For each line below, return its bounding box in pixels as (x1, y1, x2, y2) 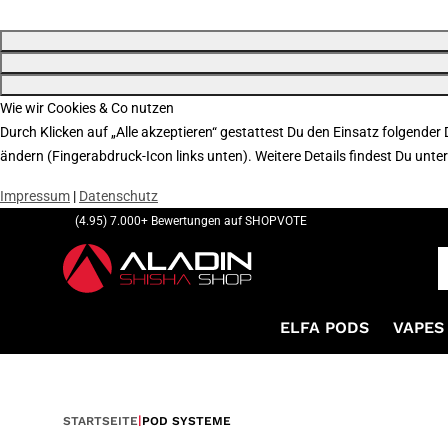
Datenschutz (79, 188, 158, 204)
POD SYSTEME (142, 414, 231, 429)
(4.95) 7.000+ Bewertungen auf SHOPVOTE (75, 214, 307, 228)
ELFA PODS (280, 318, 369, 338)
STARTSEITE (63, 414, 138, 429)
